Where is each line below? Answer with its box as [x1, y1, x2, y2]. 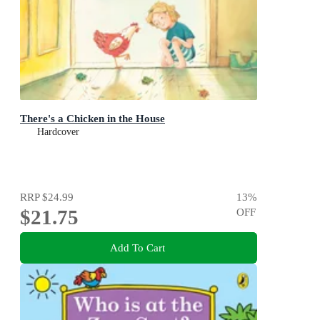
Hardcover [37, 126, 79, 138]
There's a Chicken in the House [20, 112, 165, 125]
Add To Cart [109, 241, 165, 254]
